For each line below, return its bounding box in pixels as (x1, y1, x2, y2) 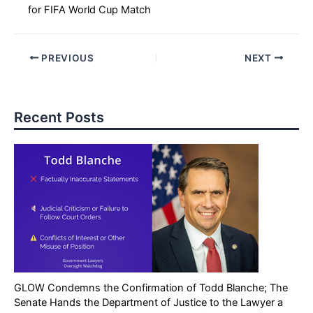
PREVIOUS (38, 52, 94, 64)
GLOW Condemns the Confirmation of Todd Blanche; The (14, 281, 288, 294)
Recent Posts (14, 109, 104, 126)
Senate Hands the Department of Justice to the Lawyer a (14, 296, 283, 309)
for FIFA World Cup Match (28, 3, 151, 16)
